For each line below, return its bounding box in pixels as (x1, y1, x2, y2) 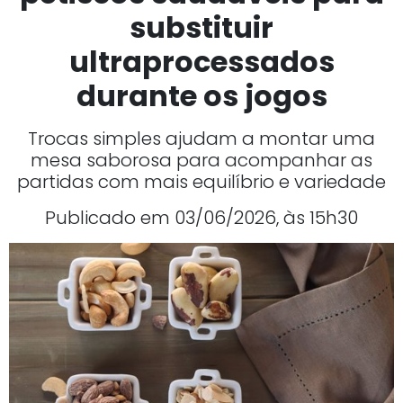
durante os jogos (76, 76, 327, 117)
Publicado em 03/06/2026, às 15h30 (45, 205, 358, 231)
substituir (130, 7, 273, 49)
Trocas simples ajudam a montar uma (28, 126, 375, 152)
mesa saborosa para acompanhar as (31, 148, 372, 174)
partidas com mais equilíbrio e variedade (17, 169, 386, 195)
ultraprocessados (68, 41, 335, 83)
